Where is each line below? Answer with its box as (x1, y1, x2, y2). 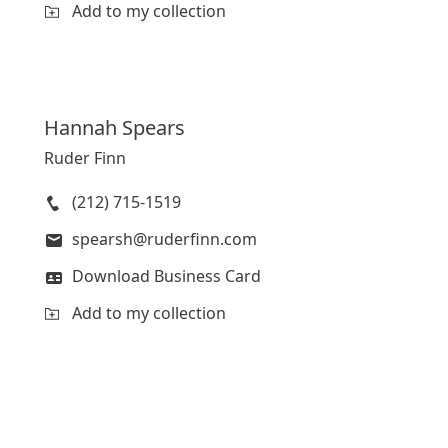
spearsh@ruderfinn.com (72, 227, 257, 250)
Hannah (44, 113, 117, 141)
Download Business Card (72, 264, 261, 287)
